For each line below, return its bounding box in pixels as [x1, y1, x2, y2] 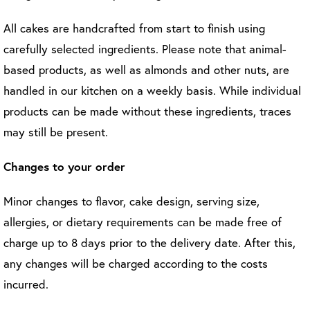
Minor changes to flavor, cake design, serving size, [3, 193, 259, 209]
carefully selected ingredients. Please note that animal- [3, 41, 286, 57]
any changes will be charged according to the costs [3, 255, 268, 271]
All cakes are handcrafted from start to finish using [3, 20, 265, 36]
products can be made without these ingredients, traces [3, 103, 291, 119]
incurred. [3, 276, 48, 292]
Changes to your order [3, 158, 125, 174]
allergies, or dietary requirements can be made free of [3, 214, 282, 230]
